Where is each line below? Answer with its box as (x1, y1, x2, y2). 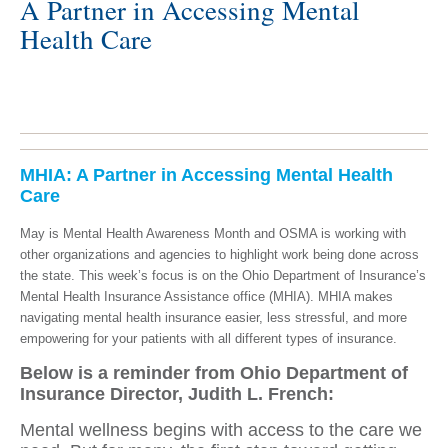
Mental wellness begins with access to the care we (20, 420, 422, 441)
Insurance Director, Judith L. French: (20, 384, 334, 405)
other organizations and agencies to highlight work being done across (20, 247, 419, 263)
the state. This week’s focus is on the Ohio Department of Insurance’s (20, 268, 426, 284)
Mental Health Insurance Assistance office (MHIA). (20, 289, 318, 305)
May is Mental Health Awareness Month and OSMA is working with (20, 226, 406, 242)
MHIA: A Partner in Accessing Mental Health (20, 165, 393, 186)
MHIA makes (318, 289, 393, 305)
